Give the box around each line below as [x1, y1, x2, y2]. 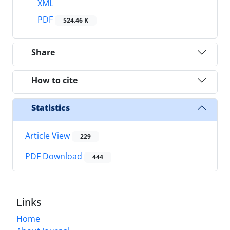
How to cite [31, 74, 78, 86]
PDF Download [25, 150, 84, 162]
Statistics [31, 102, 70, 113]
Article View [25, 130, 72, 142]
